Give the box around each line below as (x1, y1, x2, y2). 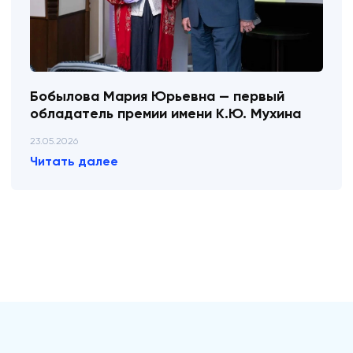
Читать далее (30, 154, 118, 169)
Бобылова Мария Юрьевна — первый (30, 87, 284, 106)
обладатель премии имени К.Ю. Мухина (30, 105, 301, 123)
